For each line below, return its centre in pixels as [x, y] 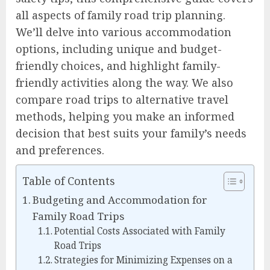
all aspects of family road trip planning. [121, 15]
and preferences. [60, 150]
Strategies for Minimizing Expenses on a [143, 260]
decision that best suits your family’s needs [131, 133]
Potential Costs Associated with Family [140, 231]
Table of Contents [69, 181]
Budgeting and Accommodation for [120, 199]
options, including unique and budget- [119, 49]
